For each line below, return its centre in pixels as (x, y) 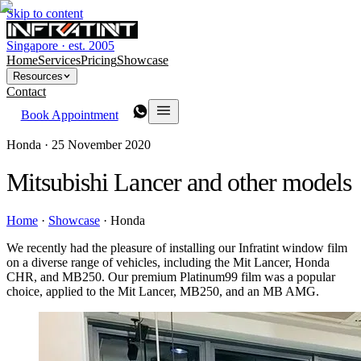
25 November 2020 (101, 145)
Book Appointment (69, 115)
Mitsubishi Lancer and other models (179, 183)
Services (59, 60)
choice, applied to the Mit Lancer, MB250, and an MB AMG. (163, 291)
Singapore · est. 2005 (60, 46)
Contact (26, 91)
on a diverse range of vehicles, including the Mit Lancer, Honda (168, 262)
